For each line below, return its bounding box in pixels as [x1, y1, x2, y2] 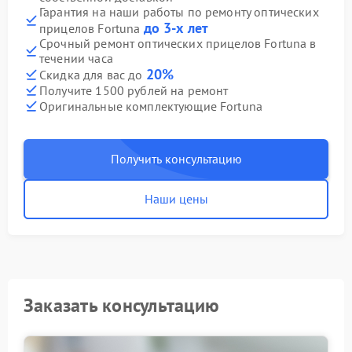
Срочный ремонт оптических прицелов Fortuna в [39, 35, 317, 51]
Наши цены [144, 191, 208, 207]
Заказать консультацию [24, 293, 220, 317]
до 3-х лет [143, 19, 209, 37]
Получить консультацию [110, 151, 242, 167]
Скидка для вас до [39, 67, 146, 82]
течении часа [39, 50, 113, 66]
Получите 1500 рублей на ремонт [39, 82, 229, 98]
